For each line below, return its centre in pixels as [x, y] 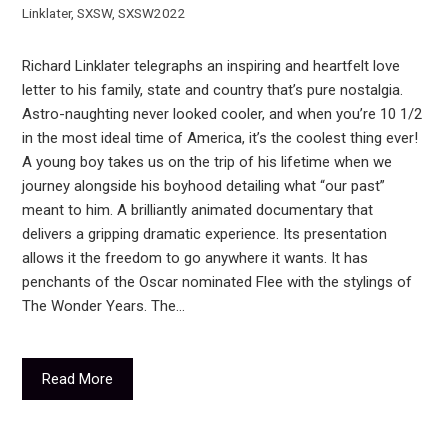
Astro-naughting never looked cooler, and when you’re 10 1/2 [222, 113]
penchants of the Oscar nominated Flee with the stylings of [217, 281]
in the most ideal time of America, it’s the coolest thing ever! [220, 137]
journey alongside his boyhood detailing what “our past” [204, 185]
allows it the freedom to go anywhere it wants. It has [195, 257]
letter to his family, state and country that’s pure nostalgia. [213, 89]
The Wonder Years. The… [104, 305]
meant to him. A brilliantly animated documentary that [198, 209]
